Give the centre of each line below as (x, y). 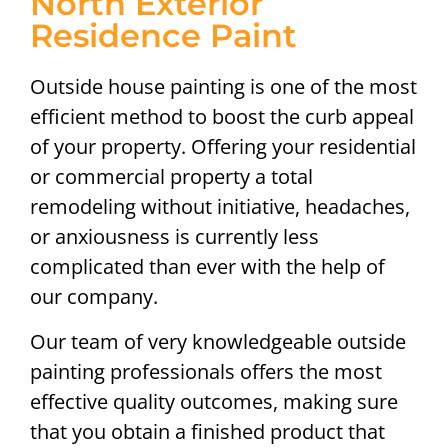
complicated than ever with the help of (207, 267)
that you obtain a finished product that (207, 431)
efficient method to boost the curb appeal (222, 117)
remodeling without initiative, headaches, (220, 207)
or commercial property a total (171, 177)
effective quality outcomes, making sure (214, 401)
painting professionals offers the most (206, 371)
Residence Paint (163, 36)
